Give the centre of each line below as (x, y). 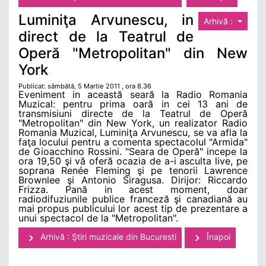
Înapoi (217, 237)
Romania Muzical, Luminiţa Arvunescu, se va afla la (133, 133)
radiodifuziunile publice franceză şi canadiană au (133, 199)
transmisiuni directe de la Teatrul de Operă (133, 114)
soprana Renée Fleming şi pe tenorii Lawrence (133, 171)
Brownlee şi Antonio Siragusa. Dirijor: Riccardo (133, 180)
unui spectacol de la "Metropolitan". (98, 218)
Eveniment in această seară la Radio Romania (133, 95)
